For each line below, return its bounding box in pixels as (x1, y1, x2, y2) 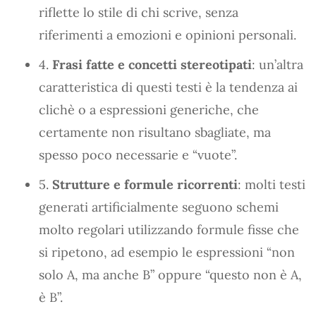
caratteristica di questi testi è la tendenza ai (39, 78, 298, 95)
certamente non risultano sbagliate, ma (39, 123, 271, 140)
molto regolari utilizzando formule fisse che (39, 221, 299, 238)
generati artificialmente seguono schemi (39, 198, 279, 215)
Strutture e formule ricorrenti (52, 176, 238, 193)
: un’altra (252, 56, 303, 73)
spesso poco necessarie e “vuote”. (39, 146, 237, 163)
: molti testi (238, 176, 305, 193)
